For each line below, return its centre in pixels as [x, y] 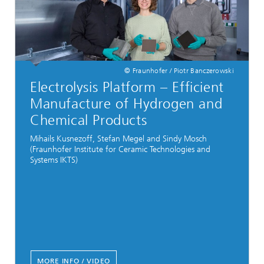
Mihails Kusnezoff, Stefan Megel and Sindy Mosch [118, 138]
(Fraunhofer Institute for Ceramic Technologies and [120, 149]
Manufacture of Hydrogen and [126, 104]
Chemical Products [89, 121]
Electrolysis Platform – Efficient [127, 88]
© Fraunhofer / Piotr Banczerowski [179, 71]
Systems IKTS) [54, 160]
